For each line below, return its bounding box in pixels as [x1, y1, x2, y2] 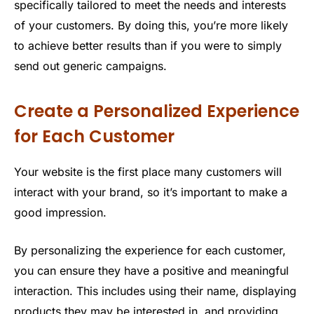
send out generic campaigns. [14, 58, 167, 73]
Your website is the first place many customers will [14, 165, 282, 179]
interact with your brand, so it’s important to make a [14, 185, 287, 200]
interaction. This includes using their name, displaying [14, 283, 296, 298]
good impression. [14, 205, 107, 220]
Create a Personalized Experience [14, 100, 299, 123]
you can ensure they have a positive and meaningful [14, 263, 289, 278]
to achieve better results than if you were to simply [14, 38, 282, 53]
